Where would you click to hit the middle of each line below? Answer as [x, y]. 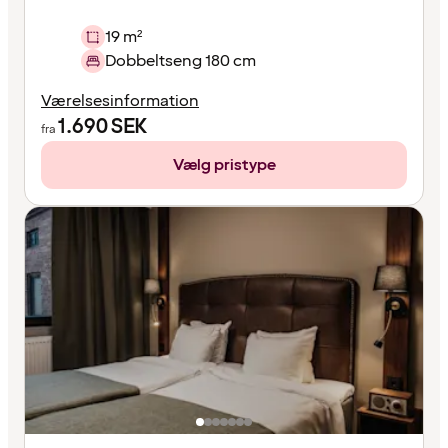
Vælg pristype [224, 164]
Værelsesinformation [120, 100]
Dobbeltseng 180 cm [180, 60]
